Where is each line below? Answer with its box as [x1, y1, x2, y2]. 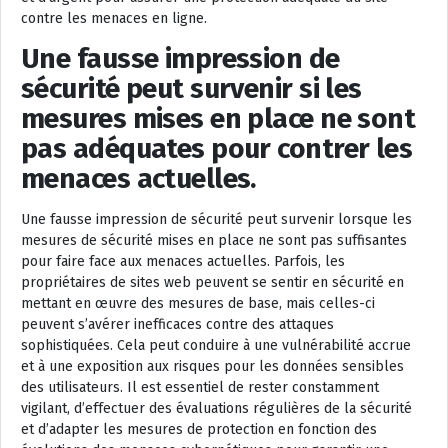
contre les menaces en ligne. [21, 10, 207, 28]
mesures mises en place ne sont [21, 102, 416, 136]
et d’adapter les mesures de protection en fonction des [21, 421, 377, 439]
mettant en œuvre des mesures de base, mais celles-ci [21, 295, 375, 313]
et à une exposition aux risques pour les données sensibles [21, 358, 404, 376]
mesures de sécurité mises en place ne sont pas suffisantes [21, 232, 407, 250]
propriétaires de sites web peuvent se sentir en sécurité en [21, 274, 404, 292]
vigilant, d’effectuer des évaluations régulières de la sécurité [21, 400, 412, 418]
